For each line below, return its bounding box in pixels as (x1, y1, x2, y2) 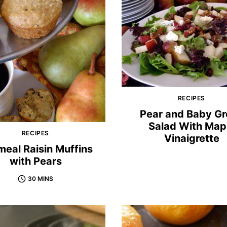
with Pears (9, 155, 62, 167)
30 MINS (28, 175, 53, 182)
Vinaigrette (164, 132, 219, 144)
